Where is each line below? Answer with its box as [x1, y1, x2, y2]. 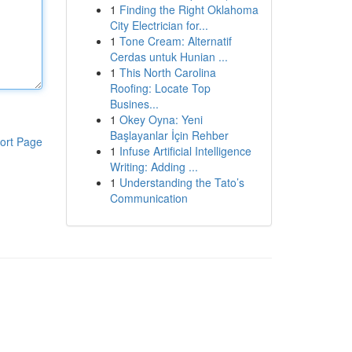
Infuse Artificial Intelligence [119, 143, 251, 159]
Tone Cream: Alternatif [119, 33, 232, 49]
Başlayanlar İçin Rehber [109, 127, 229, 143]
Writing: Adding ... [109, 159, 198, 174]
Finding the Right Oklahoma [119, 2, 258, 17]
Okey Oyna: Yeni [119, 112, 203, 127]
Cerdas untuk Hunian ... [109, 49, 228, 64]
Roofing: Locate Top [109, 80, 211, 96]
